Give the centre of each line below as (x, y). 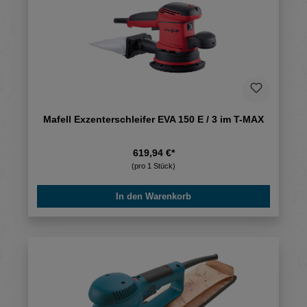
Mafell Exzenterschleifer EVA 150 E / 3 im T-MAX (153, 120)
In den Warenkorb (153, 197)
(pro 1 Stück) (153, 166)
